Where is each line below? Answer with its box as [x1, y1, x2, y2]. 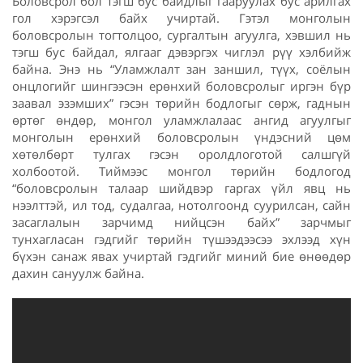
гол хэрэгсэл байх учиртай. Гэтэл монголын [12, 10, 351, 27]
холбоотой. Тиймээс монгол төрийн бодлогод [12, 163, 351, 180]
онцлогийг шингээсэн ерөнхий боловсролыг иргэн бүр [12, 78, 351, 95]
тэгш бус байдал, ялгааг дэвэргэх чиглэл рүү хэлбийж [12, 44, 351, 61]
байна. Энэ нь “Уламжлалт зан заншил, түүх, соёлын [12, 61, 351, 78]
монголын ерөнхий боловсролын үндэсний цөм [12, 129, 351, 146]
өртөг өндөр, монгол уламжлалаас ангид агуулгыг [12, 112, 351, 129]
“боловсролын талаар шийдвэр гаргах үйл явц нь [12, 180, 351, 197]
